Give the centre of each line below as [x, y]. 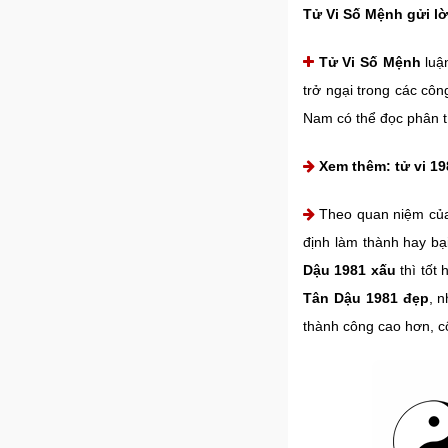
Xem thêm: [357, 166]
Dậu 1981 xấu [349, 270]
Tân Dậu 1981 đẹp [366, 298]
